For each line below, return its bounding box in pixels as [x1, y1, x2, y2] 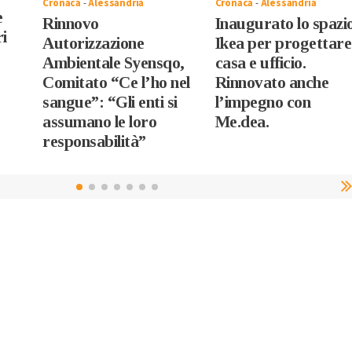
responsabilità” [42, 131, 146, 151]
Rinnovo [42, 13, 99, 33]
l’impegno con [214, 92, 311, 112]
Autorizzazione [42, 33, 145, 53]
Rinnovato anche [214, 72, 329, 92]
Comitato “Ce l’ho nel [42, 72, 190, 92]
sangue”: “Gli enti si [42, 92, 178, 112]
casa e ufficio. [214, 53, 306, 72]
